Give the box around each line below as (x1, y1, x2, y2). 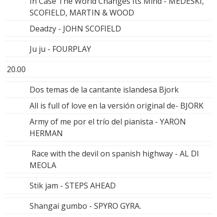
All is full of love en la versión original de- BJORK (30, 100, 203, 111)
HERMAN (30, 127, 63, 139)
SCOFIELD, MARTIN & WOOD (30, 7, 134, 18)
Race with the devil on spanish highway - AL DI (30, 148, 199, 159)
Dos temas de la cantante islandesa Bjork (30, 84, 179, 95)
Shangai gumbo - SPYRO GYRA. (30, 200, 141, 211)
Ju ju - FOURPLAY (30, 43, 91, 54)
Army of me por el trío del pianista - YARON (30, 116, 186, 127)
